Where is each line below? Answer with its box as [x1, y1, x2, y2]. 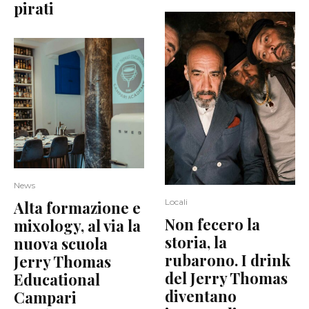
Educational [14, 268, 100, 290]
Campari [14, 286, 77, 308]
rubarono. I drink [165, 249, 290, 270]
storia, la [165, 231, 227, 252]
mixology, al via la [14, 215, 141, 236]
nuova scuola [14, 232, 108, 254]
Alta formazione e [14, 197, 141, 218]
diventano [165, 285, 237, 306]
